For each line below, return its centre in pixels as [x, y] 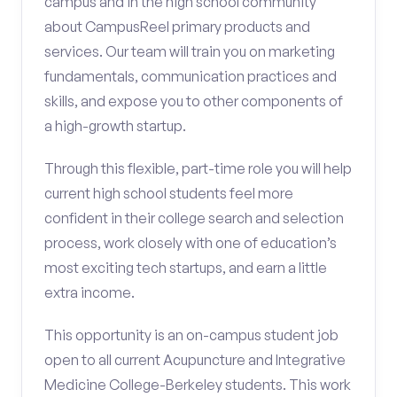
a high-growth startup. [115, 126]
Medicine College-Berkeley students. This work [198, 385]
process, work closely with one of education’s [191, 243]
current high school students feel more [169, 193]
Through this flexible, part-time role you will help [198, 168]
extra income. [90, 292]
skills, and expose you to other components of [194, 101]
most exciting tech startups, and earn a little [186, 268]
